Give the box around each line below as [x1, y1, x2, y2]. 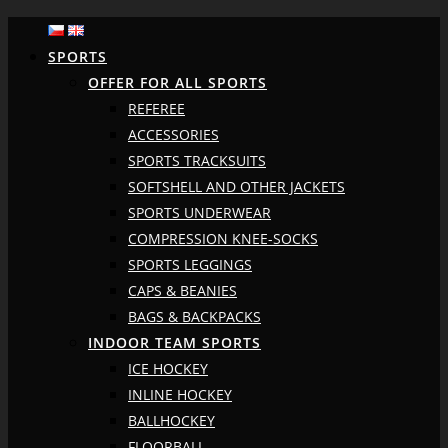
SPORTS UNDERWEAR [128, 203, 271, 223]
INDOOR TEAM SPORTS [88, 333, 261, 353]
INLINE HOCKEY [128, 385, 232, 405]
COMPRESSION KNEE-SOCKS [128, 229, 318, 249]
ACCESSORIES [128, 125, 219, 145]
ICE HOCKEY [128, 359, 208, 379]
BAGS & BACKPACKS [128, 307, 261, 327]
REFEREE [128, 99, 185, 119]
